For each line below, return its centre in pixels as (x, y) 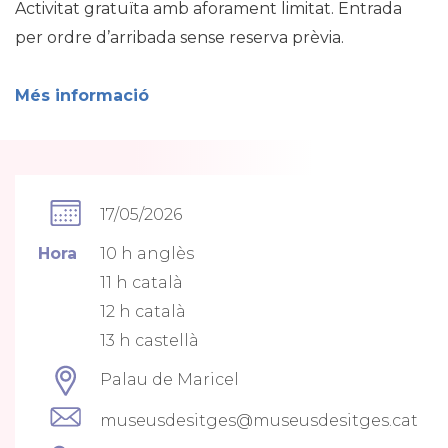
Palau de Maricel (169, 379)
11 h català (141, 282)
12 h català (143, 311)
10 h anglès (147, 253)
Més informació (82, 95)
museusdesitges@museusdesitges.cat (259, 420)
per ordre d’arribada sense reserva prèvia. (179, 37)
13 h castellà (149, 340)
